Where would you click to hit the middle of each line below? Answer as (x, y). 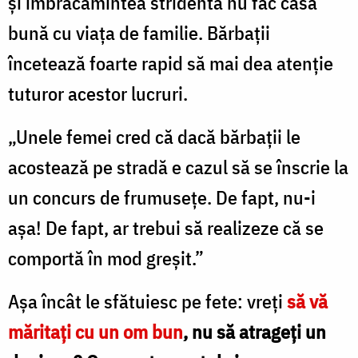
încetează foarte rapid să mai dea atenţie (171, 63)
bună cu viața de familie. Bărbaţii (139, 32)
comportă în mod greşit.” (106, 258)
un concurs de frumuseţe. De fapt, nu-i (162, 197)
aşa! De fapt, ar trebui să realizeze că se (166, 227)
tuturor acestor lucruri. (98, 93)
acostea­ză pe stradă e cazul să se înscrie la (178, 167)
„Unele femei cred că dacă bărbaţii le (154, 136)
